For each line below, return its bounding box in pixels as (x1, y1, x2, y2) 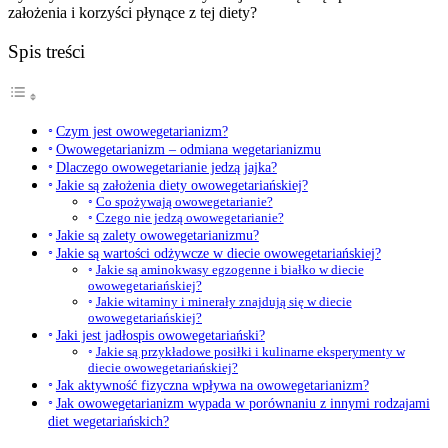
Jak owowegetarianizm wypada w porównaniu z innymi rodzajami (55, 395, 430, 412)
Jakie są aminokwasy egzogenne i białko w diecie (95, 262, 364, 278)
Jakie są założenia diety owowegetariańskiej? (55, 177, 308, 194)
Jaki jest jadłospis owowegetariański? (55, 327, 265, 344)
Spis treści (8, 41, 85, 62)
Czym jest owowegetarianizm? (55, 123, 228, 140)
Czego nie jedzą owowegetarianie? (95, 210, 284, 226)
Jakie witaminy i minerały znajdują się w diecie (95, 294, 352, 310)
